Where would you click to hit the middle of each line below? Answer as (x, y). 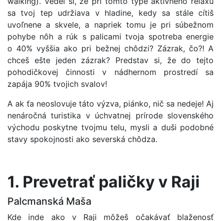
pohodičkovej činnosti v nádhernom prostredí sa (110, 72)
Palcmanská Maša (49, 201)
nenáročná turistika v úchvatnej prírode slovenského (110, 115)
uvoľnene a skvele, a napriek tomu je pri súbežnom (110, 25)
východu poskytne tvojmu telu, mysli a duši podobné (110, 127)
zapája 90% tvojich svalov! (57, 84)
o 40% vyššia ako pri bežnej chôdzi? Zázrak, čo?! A (110, 48)
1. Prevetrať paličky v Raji (104, 182)
